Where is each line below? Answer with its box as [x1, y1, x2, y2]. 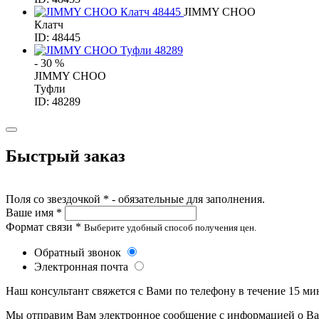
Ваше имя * [6, 206, 62, 219]
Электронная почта [34, 261, 131, 273]
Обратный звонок [34, 246, 124, 259]
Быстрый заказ [6, 147, 125, 166]
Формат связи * [6, 221, 81, 234]
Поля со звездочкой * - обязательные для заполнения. [6, 193, 265, 206]
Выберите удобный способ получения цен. [84, 222, 256, 234]
